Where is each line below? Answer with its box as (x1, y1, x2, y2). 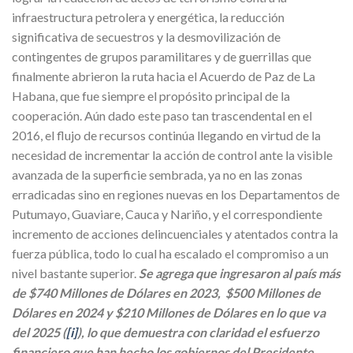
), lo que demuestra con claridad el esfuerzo (77, 325, 319, 340)
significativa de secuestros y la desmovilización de (12, 29, 281, 45)
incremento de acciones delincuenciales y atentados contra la (12, 226, 338, 242)
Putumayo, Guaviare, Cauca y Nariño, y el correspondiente (12, 206, 322, 222)
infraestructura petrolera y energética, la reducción (12, 9, 284, 25)
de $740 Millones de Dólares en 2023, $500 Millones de (12, 285, 321, 301)
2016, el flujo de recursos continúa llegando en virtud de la (12, 128, 321, 143)
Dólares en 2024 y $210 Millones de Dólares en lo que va (12, 305, 325, 321)
